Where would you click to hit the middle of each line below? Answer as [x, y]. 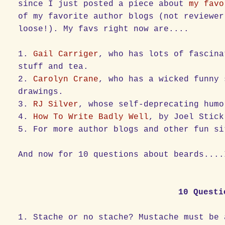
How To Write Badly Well [91, 117]
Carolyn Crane [66, 79]
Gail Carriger [66, 54]
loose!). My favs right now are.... [104, 29]
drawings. [41, 92]
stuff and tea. [53, 67]
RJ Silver [56, 104]
